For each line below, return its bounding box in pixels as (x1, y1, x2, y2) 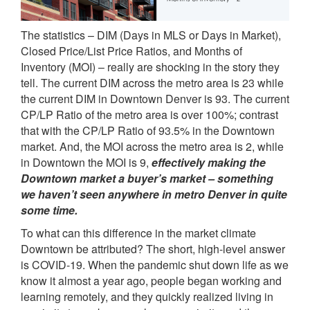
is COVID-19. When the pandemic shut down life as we (21, 256, 289, 273)
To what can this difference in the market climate (21, 224, 256, 241)
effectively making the (152, 154, 266, 170)
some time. (21, 201, 80, 218)
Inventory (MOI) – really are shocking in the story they (21, 58, 280, 75)
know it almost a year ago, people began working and (21, 272, 282, 289)
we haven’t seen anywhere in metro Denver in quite (21, 185, 287, 202)
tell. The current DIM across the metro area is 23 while (21, 74, 284, 91)
